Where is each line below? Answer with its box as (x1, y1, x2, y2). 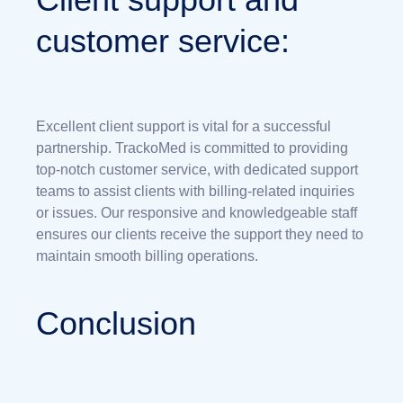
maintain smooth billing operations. (36, 247, 258, 264)
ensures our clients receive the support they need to (36, 226, 363, 242)
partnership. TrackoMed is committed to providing (36, 139, 348, 156)
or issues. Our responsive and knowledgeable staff (36, 204, 357, 220)
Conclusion (36, 304, 196, 342)
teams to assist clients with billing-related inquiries (36, 183, 354, 199)
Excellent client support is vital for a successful (36, 118, 331, 134)
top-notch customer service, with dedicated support (36, 161, 358, 177)
